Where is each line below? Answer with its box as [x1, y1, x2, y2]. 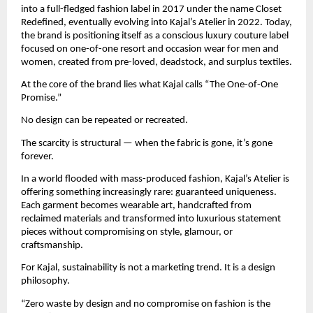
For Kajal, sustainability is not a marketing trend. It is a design [21, 263, 275, 274]
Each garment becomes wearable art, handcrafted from [21, 201, 252, 212]
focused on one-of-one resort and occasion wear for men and [21, 43, 279, 54]
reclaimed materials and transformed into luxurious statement [21, 214, 281, 225]
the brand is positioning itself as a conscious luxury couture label [21, 30, 289, 41]
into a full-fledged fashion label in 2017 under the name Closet [21, 3, 282, 15]
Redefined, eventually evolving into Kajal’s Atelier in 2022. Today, [21, 17, 292, 28]
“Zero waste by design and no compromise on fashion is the [21, 298, 270, 310]
